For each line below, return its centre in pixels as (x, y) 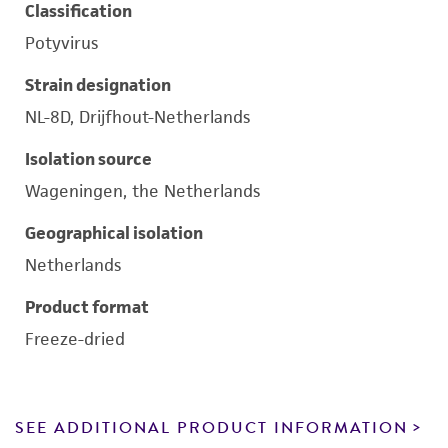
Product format (87, 307)
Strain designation (98, 85)
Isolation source (88, 159)
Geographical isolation (114, 233)
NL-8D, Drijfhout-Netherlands (137, 117)
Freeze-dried (75, 339)
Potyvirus (61, 43)
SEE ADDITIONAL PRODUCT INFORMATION (211, 428)
